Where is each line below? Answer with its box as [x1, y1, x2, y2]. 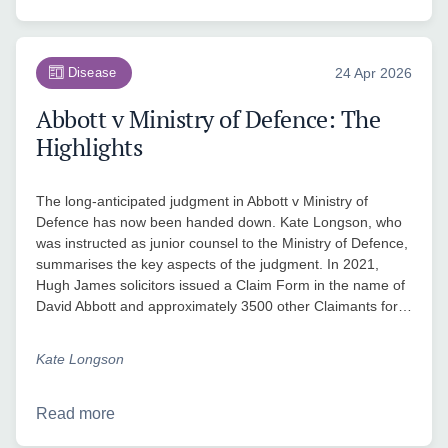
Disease [68, 64, 116, 80]
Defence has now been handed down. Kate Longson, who [36, 213, 402, 230]
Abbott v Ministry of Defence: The [36, 102, 381, 135]
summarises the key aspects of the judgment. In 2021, [36, 255, 379, 272]
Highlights [36, 130, 143, 163]
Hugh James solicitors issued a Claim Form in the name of [36, 276, 405, 293]
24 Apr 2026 [334, 64, 412, 81]
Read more [36, 404, 115, 422]
